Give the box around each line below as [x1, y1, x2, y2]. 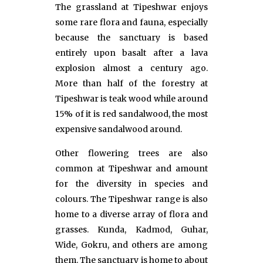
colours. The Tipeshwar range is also [55, 193, 208, 204]
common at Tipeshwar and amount [55, 163, 208, 174]
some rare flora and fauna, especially [55, 16, 208, 28]
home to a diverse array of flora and [55, 208, 208, 220]
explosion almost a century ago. [55, 62, 208, 73]
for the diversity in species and [55, 178, 208, 189]
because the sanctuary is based [55, 32, 208, 43]
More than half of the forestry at [55, 77, 208, 89]
